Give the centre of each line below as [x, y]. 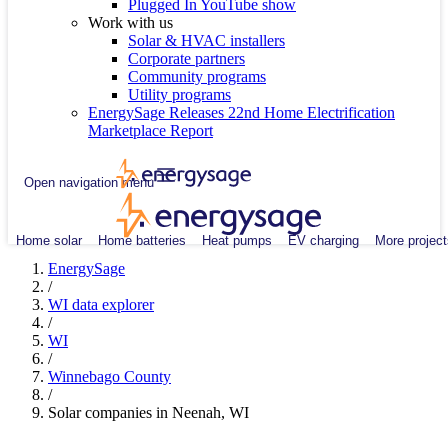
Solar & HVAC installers [206, 40]
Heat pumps [237, 240]
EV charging [323, 240]
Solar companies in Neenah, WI [148, 412]
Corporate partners [186, 58]
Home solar [49, 240]
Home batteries [142, 240]
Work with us [130, 22]
